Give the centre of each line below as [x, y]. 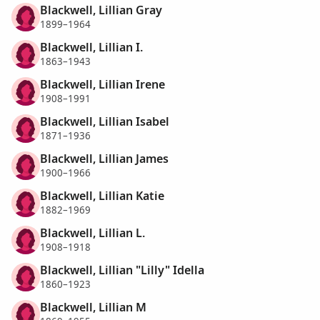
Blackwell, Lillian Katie [102, 195]
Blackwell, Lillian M [93, 307]
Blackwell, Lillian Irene [102, 84]
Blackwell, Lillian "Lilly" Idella [122, 270]
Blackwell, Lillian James [104, 158]
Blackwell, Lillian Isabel [105, 121]
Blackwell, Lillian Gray [101, 10]
